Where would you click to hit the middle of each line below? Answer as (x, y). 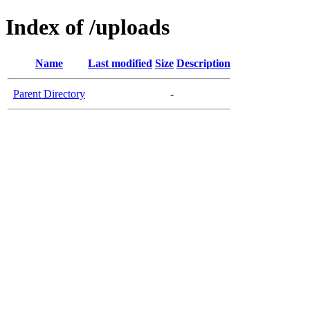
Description (203, 63)
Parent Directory (49, 93)
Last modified (120, 63)
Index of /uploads (88, 27)
